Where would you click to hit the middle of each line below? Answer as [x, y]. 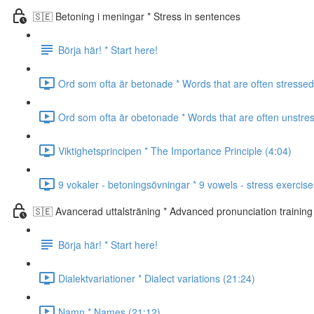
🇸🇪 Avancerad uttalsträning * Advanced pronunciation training [173, 211]
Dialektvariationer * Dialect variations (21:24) [157, 278]
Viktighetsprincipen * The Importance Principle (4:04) [175, 150]
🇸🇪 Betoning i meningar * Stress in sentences [137, 16]
